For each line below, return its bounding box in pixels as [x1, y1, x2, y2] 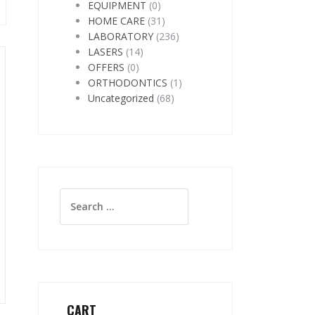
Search [58, 188, 92, 202]
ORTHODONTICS [87, 76, 167, 89]
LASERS [87, 45, 123, 58]
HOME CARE [87, 14, 145, 27]
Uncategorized [87, 91, 154, 105]
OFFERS [87, 60, 124, 74]
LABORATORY [87, 30, 153, 43]
